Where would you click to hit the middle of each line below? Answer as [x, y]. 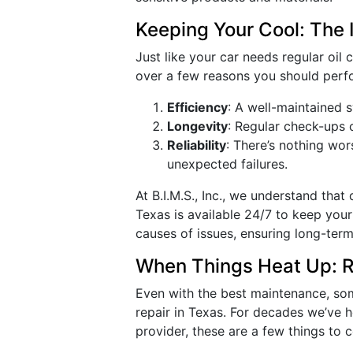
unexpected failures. [227, 164]
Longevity [197, 126]
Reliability [197, 145]
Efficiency [197, 107]
